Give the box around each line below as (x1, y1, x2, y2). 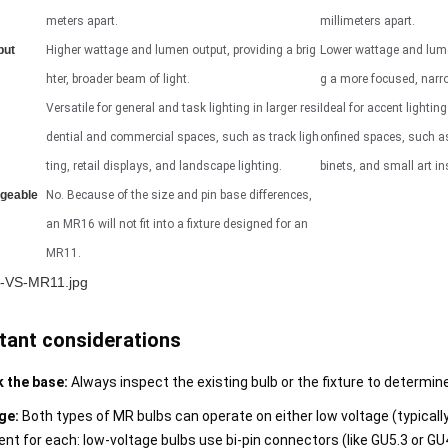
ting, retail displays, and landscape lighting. (46, 158, 282, 173)
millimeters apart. (320, 13, 415, 28)
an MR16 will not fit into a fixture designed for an (46, 216, 308, 231)
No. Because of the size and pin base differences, (46, 187, 312, 202)
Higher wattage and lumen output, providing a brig (46, 42, 316, 57)
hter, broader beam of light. (46, 71, 190, 86)
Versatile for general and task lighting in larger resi (46, 100, 320, 115)
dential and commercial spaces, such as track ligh (46, 129, 319, 144)
